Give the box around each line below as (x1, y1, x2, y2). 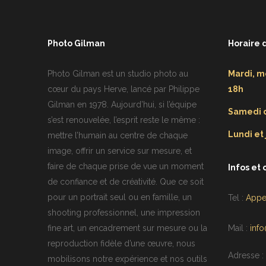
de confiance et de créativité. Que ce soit (47, 177, 204, 187)
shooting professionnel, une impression (47, 208, 200, 218)
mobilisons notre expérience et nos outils (47, 254, 207, 264)
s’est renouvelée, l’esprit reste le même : (47, 115, 200, 125)
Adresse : (227, 251, 264, 261)
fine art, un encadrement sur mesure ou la (47, 223, 207, 233)
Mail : (227, 223, 250, 233)
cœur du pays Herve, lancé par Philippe (47, 84, 199, 94)
